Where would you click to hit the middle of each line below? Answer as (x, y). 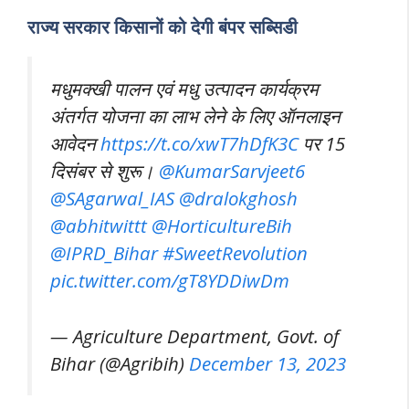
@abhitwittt (99, 225)
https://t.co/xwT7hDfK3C (199, 143)
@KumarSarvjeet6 (232, 171)
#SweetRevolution (235, 253)
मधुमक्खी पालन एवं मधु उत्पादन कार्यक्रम (184, 89)
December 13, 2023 (267, 363)
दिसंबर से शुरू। (105, 171)
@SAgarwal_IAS (112, 198)
